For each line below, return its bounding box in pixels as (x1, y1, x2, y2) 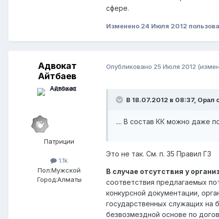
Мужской (51, 166, 81, 174)
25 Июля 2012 (153, 62, 196, 70)
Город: (37, 175, 57, 183)
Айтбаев (38, 71, 76, 82)
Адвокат (38, 61, 77, 71)
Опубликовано (106, 62, 153, 70)
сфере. (106, 4, 129, 13)
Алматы (57, 175, 82, 183)
